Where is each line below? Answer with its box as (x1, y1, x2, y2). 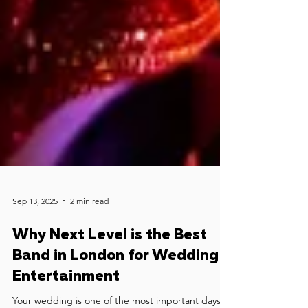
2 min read (70, 256, 109, 267)
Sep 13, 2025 (12, 256, 58, 267)
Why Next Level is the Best (12, 288, 207, 303)
